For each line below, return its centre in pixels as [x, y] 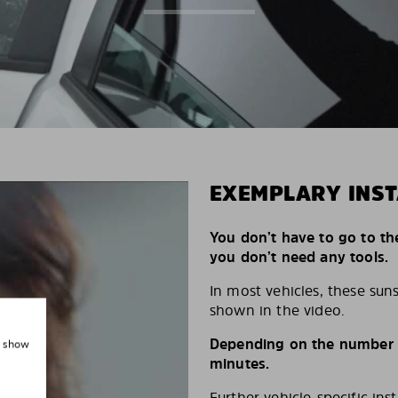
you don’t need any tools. [299, 257]
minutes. [240, 364]
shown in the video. [278, 310]
